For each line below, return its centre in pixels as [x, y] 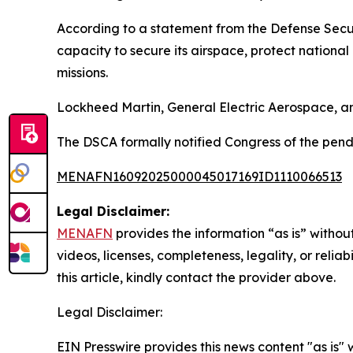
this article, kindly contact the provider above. [196, 277]
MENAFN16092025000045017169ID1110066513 [199, 176]
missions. [82, 72]
